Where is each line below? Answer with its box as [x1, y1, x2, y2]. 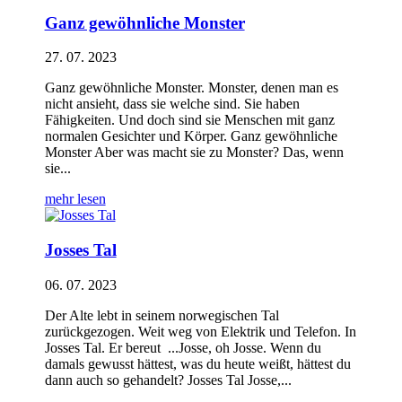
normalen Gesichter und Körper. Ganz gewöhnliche [44, 128, 337, 144]
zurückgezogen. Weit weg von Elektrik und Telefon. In [44, 323, 356, 339]
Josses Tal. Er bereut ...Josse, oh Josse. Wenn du [44, 339, 321, 355]
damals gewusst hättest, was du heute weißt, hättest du [44, 355, 351, 371]
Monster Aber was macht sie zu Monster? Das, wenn [44, 144, 344, 161]
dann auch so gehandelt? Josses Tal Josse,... [44, 371, 292, 388]
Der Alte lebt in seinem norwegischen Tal [44, 307, 279, 323]
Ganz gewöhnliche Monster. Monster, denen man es [44, 80, 338, 96]
